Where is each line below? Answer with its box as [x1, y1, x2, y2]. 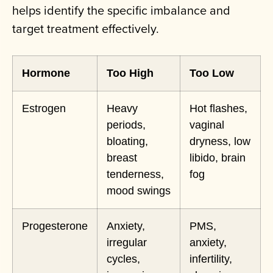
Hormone [22, 67, 70, 80]
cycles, [107, 253, 140, 266]
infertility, [190, 253, 232, 266]
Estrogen [22, 102, 66, 115]
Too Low [190, 67, 234, 80]
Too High [107, 67, 154, 80]
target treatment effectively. [12, 19, 159, 38]
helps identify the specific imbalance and [12, 1, 230, 19]
